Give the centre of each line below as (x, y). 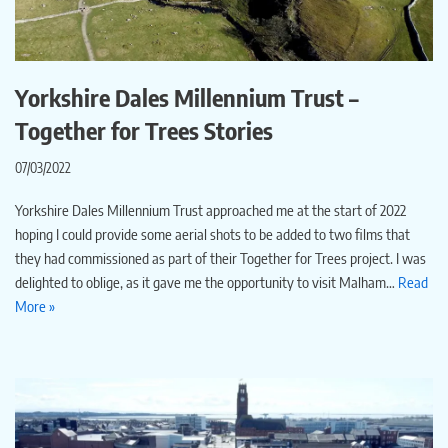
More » (35, 306)
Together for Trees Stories (144, 130)
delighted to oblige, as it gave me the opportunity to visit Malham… (206, 282)
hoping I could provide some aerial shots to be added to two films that (212, 234)
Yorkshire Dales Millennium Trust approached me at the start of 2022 (210, 210)
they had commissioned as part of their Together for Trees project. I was (220, 258)
